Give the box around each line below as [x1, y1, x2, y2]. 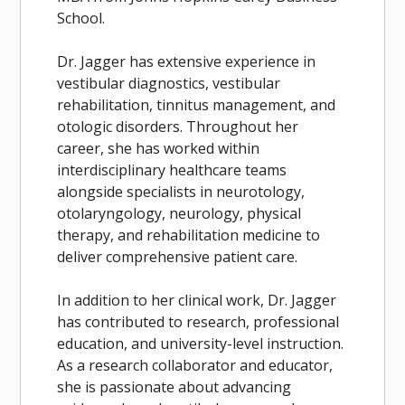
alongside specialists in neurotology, [57, 182, 306, 202]
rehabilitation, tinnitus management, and [57, 95, 336, 115]
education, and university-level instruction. [57, 334, 344, 353]
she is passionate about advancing [57, 377, 292, 397]
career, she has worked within [57, 138, 260, 158]
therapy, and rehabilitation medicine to [57, 225, 321, 245]
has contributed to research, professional [57, 312, 340, 332]
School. [57, 8, 106, 28]
